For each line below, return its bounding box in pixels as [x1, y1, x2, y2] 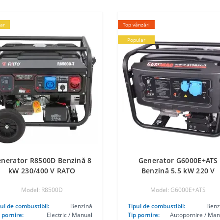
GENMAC [163, 176, 193, 186]
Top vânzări [122, 21, 150, 28]
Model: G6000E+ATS [150, 186, 206, 194]
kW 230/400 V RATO [8, 166, 76, 175]
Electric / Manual [46, 211, 92, 219]
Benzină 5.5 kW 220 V [141, 166, 215, 175]
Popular [127, 36, 145, 43]
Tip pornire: [127, 211, 160, 219]
